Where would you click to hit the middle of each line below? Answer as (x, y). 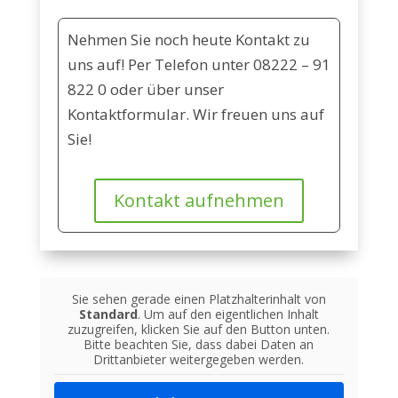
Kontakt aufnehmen (199, 200)
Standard (108, 314)
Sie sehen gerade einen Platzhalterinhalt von (199, 299)
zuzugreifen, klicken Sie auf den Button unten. (199, 329)
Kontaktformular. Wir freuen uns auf (195, 114)
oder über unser (165, 89)
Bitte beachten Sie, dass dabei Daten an (199, 344)
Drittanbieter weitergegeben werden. (199, 359)
